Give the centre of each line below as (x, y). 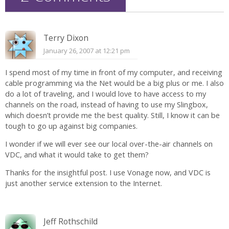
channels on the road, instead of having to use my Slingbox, (107, 104)
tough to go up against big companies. (71, 126)
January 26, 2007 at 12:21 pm (87, 50)
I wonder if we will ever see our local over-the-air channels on (109, 144)
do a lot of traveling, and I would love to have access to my (106, 94)
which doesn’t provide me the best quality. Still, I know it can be (112, 115)
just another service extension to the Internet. (84, 184)
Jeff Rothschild (71, 221)
